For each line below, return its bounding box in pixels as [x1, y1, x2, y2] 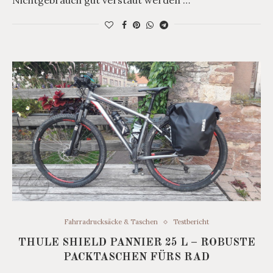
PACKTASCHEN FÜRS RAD [63, 252, 210, 263]
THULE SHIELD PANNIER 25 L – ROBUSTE [18, 237, 255, 249]
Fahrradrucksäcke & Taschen [64, 218, 158, 227]
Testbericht [173, 218, 209, 227]
